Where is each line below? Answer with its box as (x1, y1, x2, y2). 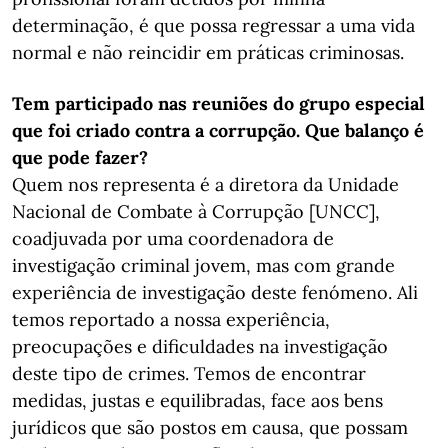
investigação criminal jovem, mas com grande (12, 254, 395, 277)
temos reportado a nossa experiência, (12, 308, 330, 331)
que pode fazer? (12, 146, 148, 169)
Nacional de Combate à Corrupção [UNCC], (12, 200, 380, 223)
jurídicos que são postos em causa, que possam (12, 416, 408, 439)
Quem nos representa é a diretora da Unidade (12, 173, 399, 196)
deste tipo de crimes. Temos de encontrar (12, 362, 366, 385)
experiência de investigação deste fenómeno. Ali (12, 281, 418, 304)
